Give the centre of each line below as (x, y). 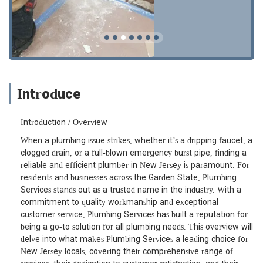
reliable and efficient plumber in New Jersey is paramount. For (135, 166)
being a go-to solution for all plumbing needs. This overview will (137, 227)
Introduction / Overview (64, 123)
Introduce (49, 94)
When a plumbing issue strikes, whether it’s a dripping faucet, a (136, 141)
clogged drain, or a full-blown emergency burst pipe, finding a (134, 153)
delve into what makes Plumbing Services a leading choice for (134, 240)
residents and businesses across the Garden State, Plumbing (129, 178)
